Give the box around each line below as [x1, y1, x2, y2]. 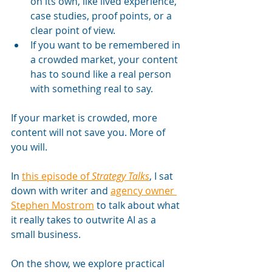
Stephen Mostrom [11, 199, 94, 212]
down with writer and [11, 184, 110, 197]
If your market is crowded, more [11, 111, 160, 124]
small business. [11, 228, 83, 241]
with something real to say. [30, 82, 153, 95]
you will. [11, 140, 47, 154]
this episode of [22, 169, 92, 183]
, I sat [149, 169, 175, 183]
